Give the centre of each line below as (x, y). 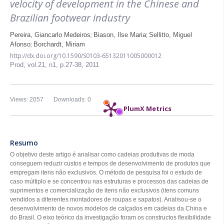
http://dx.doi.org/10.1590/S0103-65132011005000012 (86, 56)
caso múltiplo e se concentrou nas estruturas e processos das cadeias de (109, 181)
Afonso (20, 44)
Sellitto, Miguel (170, 35)
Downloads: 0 (72, 99)
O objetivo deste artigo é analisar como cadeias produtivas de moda (102, 154)
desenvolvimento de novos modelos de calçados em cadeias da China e (108, 208)
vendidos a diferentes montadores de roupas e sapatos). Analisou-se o (106, 199)
